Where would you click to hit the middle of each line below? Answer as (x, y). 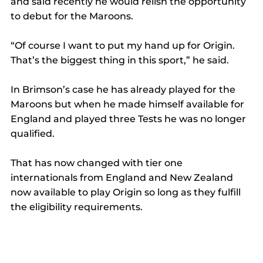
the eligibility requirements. (78, 207)
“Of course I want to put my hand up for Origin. (124, 45)
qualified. (34, 133)
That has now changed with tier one (98, 163)
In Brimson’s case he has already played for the (124, 89)
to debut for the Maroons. (73, 16)
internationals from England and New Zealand (123, 177)
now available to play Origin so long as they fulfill (127, 192)
